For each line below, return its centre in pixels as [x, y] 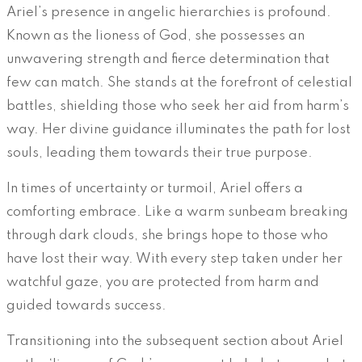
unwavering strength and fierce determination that [168, 60]
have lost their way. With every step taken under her [175, 259]
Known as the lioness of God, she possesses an [156, 36]
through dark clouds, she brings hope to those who [167, 236]
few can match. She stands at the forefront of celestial [179, 83]
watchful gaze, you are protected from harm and [163, 283]
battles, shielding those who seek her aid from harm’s [178, 107]
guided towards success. [86, 306]
